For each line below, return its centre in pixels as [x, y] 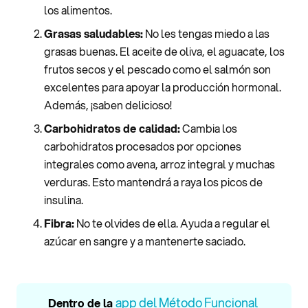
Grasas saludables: [93, 33]
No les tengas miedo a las [206, 33]
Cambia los [209, 128]
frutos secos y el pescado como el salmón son [157, 69]
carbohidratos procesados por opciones [143, 146]
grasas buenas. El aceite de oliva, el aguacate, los [164, 51]
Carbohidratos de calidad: [112, 128]
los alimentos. [78, 10]
